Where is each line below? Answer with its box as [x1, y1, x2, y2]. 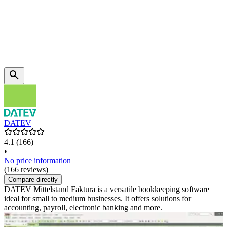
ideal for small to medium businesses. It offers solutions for [4, 194, 191, 203]
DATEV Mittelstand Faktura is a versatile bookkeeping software [4, 185, 209, 194]
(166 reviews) [4, 165, 48, 174]
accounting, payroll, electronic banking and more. [4, 203, 162, 212]
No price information [4, 156, 71, 165]
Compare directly [8, 176, 58, 184]
